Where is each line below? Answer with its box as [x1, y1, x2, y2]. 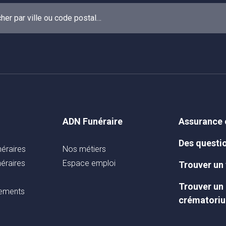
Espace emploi [63, 158, 116, 168]
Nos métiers [63, 144, 106, 154]
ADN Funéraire [63, 116, 123, 127]
